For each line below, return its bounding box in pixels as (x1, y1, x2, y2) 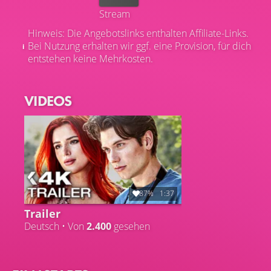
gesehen (111, 219, 150, 233)
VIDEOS (24, 91, 72, 110)
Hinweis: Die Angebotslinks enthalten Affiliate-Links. (28, 26, 249, 40)
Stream (99, 7, 130, 21)
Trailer (24, 205, 60, 221)
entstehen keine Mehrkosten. (28, 51, 153, 65)
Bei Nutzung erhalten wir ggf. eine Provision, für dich (28, 39, 251, 53)
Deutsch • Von (24, 219, 87, 233)
